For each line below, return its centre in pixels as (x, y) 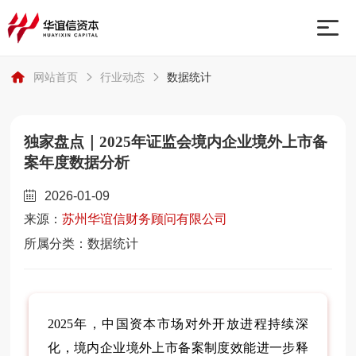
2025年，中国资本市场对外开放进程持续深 (178, 324)
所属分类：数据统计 (81, 244)
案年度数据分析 (77, 163)
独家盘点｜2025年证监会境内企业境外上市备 (176, 142)
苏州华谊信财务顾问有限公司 (145, 219)
